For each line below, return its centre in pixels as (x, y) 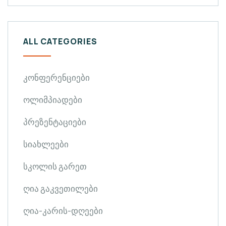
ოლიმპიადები (53, 99)
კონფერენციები (56, 77)
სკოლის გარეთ (55, 166)
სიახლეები (46, 144)
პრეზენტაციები (55, 122)
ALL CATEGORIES (60, 41)
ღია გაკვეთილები (61, 188)
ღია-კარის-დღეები (63, 210)
